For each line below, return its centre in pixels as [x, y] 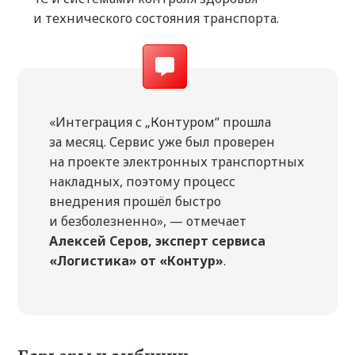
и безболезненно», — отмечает [148, 221]
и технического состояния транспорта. [156, 19]
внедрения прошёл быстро [135, 202]
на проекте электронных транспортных [177, 162]
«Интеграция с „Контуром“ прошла [160, 122]
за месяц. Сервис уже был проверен [162, 142]
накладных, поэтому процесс [142, 182]
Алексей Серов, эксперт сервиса [157, 241]
